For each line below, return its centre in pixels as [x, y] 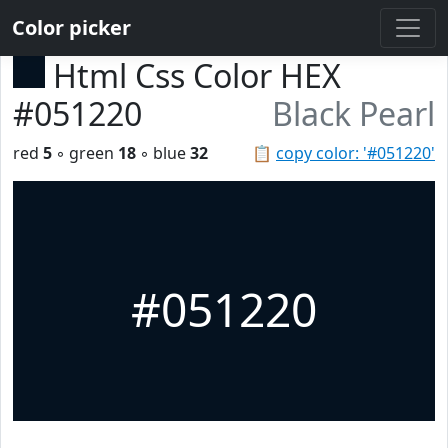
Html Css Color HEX [197, 75]
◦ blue [163, 153]
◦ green [85, 153]
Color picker [71, 27]
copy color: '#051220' [355, 153]
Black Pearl [353, 113]
